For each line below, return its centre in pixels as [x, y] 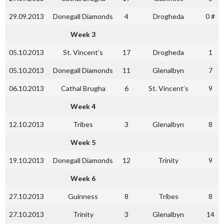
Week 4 [83, 106]
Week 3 [83, 34]
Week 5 [83, 142]
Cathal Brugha [83, 88]
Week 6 [83, 178]
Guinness [83, 196]
